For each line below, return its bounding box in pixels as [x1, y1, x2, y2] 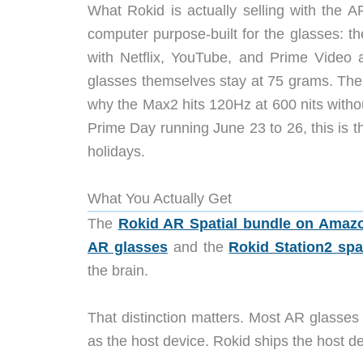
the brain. [88, 262, 148, 279]
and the [167, 238, 229, 255]
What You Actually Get [88, 190, 232, 207]
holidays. [88, 143, 145, 160]
